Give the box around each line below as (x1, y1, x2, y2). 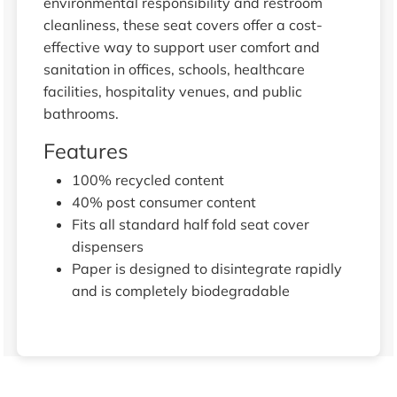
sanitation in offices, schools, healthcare (43, 59, 305, 78)
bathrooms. (43, 104, 119, 122)
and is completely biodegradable (71, 281, 290, 300)
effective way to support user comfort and (43, 37, 320, 56)
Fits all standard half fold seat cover (71, 214, 309, 233)
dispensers (71, 237, 144, 255)
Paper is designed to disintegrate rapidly (71, 259, 342, 277)
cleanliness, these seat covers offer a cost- (43, 15, 323, 34)
